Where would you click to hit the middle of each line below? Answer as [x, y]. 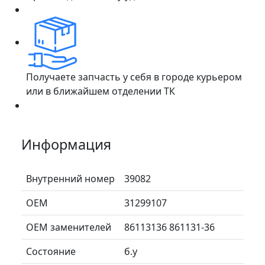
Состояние [51, 251]
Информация [66, 144]
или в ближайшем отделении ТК [101, 91]
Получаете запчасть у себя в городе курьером [134, 77]
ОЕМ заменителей [69, 227]
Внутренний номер [70, 178]
